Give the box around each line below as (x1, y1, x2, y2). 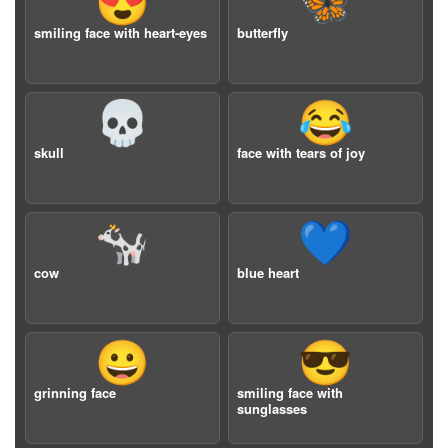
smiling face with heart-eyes (34, 23, 207, 42)
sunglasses (237, 399, 307, 418)
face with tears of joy (237, 143, 365, 162)
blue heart (237, 263, 299, 282)
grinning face (34, 383, 116, 402)
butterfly (237, 23, 288, 42)
